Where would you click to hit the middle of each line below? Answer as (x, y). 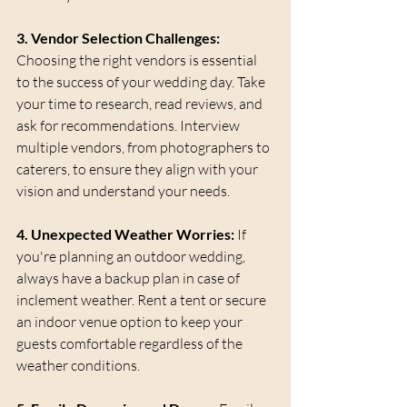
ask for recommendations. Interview (129, 126)
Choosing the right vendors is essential (138, 60)
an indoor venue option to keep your (131, 322)
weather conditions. (78, 366)
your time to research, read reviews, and (141, 104)
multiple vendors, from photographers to (144, 148)
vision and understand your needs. (123, 191)
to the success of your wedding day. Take (142, 82)
